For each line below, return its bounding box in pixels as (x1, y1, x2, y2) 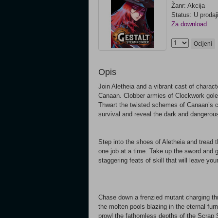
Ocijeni (194, 40, 212, 47)
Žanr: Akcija (171, 2, 205, 9)
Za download (171, 20, 207, 28)
